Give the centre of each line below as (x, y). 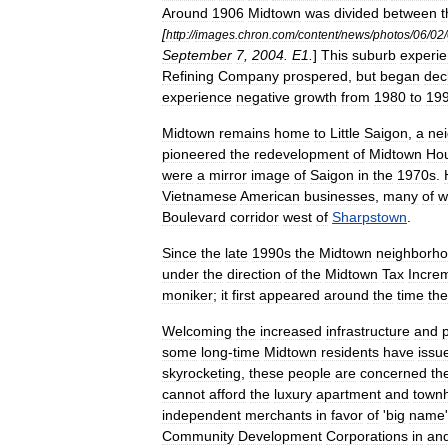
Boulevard (194, 217)
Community (198, 436)
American (270, 196)
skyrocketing (201, 373)
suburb (374, 55)
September (197, 55)
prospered (315, 76)
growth (315, 97)
